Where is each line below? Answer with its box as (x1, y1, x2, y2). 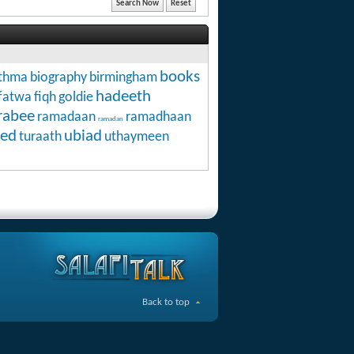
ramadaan (37, 109, 96, 125)
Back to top (142, 296, 190, 307)
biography (30, 70, 87, 85)
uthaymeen (104, 129, 169, 145)
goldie (58, 89, 93, 105)
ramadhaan (126, 109, 191, 125)
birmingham (89, 70, 157, 85)
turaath (19, 129, 62, 145)
